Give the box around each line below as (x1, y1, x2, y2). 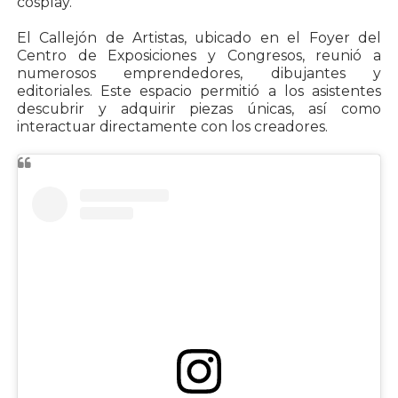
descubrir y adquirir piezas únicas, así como (16, 100, 382, 118)
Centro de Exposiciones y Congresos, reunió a (16, 47, 382, 65)
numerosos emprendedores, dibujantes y (16, 65, 382, 83)
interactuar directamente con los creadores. (16, 118, 328, 136)
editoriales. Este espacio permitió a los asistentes (16, 83, 382, 100)
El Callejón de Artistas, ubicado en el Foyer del (16, 29, 382, 47)
